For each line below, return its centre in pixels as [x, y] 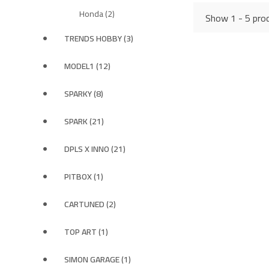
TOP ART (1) [86, 232]
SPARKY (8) [84, 94]
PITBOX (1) [84, 177]
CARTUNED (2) [90, 204]
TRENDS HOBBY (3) [99, 38]
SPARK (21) [84, 121]
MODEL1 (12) [87, 66]
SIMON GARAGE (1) [98, 259]
